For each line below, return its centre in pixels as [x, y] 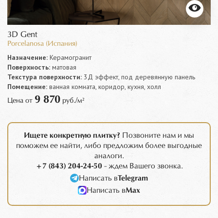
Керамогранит [70, 57]
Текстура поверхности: [45, 77]
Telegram [133, 178]
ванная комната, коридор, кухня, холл [104, 86]
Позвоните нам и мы [157, 135]
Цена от [21, 100]
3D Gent [22, 35]
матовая [63, 67]
